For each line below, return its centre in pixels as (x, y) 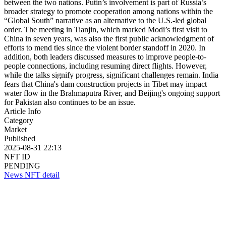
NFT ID (17, 156)
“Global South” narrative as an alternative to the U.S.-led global (105, 20)
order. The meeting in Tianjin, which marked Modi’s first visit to (106, 29)
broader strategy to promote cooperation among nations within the (108, 11)
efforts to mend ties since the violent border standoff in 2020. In (105, 47)
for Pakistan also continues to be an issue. (70, 102)
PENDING (22, 165)
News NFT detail (32, 175)
